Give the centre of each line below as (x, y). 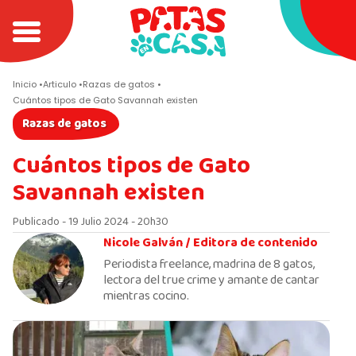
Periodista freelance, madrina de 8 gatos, (209, 265)
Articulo (60, 84)
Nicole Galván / (148, 243)
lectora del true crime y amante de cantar (211, 281)
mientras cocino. (146, 296)
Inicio (25, 84)
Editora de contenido (255, 243)
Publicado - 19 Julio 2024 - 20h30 (91, 222)
